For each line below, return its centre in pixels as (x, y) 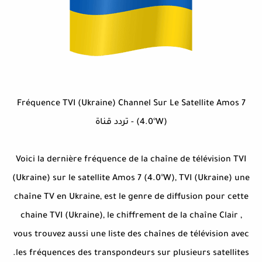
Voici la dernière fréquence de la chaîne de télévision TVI (131, 161)
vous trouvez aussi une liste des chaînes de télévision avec (131, 235)
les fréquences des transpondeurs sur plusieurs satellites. (132, 254)
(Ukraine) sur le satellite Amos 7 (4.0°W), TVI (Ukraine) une (131, 179)
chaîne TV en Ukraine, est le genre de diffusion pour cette (131, 198)
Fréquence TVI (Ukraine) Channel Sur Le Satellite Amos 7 (131, 104)
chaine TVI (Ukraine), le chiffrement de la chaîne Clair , (131, 217)
